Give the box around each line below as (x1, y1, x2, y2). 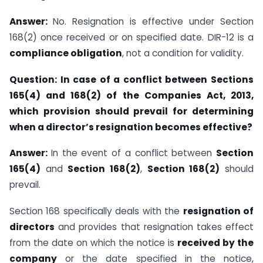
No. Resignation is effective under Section (53, 15, 254, 28)
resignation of (183, 205, 254, 218)
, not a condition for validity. (122, 46, 244, 59)
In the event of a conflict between (50, 147, 216, 160)
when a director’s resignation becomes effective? (9, 120, 252, 133)
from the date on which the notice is (9, 237, 177, 249)
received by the (177, 237, 254, 249)
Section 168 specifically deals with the (9, 205, 183, 218)
